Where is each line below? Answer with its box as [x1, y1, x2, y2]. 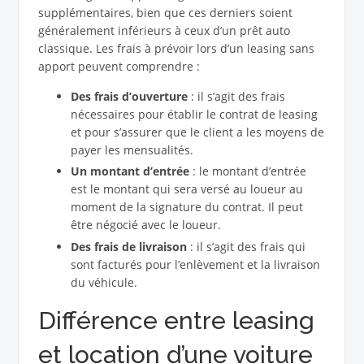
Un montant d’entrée [70, 163, 189, 180]
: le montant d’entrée [188, 163, 306, 180]
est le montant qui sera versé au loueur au [70, 181, 303, 197]
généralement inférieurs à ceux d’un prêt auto [37, 22, 290, 38]
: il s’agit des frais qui [186, 239, 305, 255]
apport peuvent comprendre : [37, 58, 200, 74]
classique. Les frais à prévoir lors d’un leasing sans [37, 40, 314, 56]
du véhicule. [70, 275, 137, 291]
